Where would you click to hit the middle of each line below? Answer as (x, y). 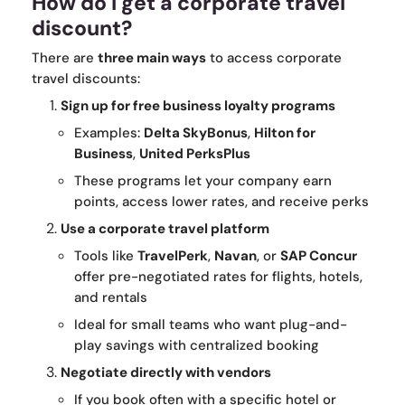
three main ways (152, 58)
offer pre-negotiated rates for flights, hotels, (218, 277)
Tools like (106, 256)
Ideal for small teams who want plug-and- (211, 325)
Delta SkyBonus (196, 133)
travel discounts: (86, 79)
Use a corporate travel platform (165, 229)
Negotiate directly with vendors (166, 373)
